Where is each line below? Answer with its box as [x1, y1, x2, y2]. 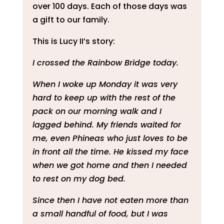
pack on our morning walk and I [32, 105, 161, 117]
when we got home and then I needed [32, 159, 187, 171]
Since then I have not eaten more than [32, 194, 188, 206]
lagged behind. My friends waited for [32, 118, 181, 130]
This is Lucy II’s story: [32, 35, 115, 47]
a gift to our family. [32, 13, 109, 25]
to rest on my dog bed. [32, 172, 128, 184]
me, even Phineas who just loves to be [32, 132, 187, 144]
